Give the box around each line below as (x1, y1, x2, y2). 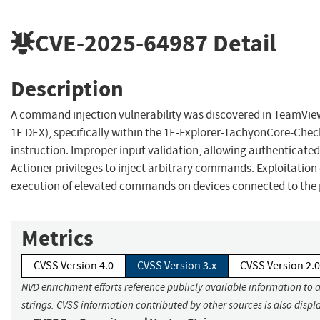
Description (11, 74, 124, 104)
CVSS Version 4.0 (34, 259, 114, 274)
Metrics (21, 224, 94, 254)
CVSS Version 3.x (137, 259, 216, 274)
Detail (208, 26, 276, 59)
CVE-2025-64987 (35, 26, 208, 59)
